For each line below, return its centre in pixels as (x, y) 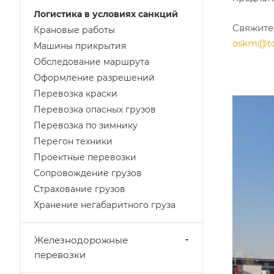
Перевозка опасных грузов (95, 109)
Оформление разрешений (94, 78)
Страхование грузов (80, 189)
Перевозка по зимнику (86, 125)
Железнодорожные (81, 240)
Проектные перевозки (85, 157)
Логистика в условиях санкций (106, 14)
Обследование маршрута (91, 62)
